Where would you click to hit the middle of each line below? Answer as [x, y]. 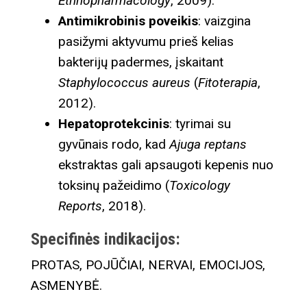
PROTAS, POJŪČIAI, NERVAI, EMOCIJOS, [148, 265]
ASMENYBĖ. [66, 285]
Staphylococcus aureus [124, 82]
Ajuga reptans [208, 144]
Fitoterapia [228, 82]
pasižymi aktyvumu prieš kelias [146, 41]
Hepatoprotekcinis [114, 123]
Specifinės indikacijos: [106, 239]
